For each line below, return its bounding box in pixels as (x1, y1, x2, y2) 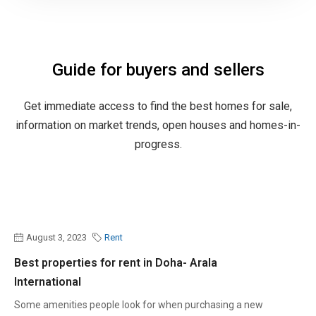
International (14, 274, 81, 288)
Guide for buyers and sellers (51, 59, 265, 80)
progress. (134, 137, 182, 151)
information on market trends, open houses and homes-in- (16, 118, 300, 132)
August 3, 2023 (26, 231, 87, 243)
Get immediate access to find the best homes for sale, (24, 99, 292, 113)
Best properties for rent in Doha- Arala (14, 255, 217, 269)
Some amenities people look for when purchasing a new (14, 298, 263, 310)
